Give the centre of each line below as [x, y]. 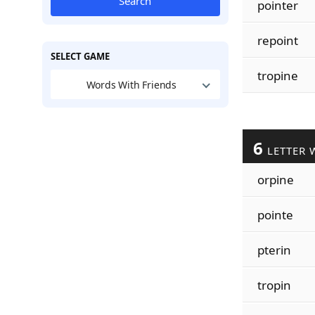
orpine [275, 180]
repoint [277, 40]
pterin [274, 250]
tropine [277, 76]
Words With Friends [131, 84]
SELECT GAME [80, 56]
